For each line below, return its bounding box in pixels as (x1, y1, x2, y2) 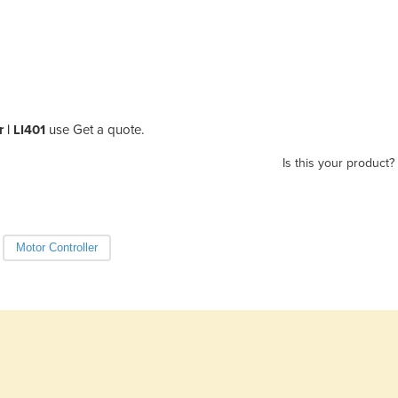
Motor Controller (15, 240, 98, 254)
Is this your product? (283, 155, 394, 171)
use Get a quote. (49, 121, 144, 138)
